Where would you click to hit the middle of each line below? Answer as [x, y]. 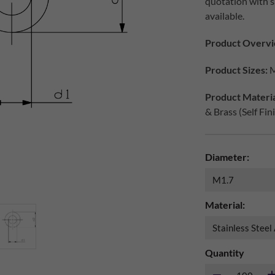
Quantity [225, 253]
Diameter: [227, 157]
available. [225, 16]
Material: [225, 205]
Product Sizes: [236, 70]
